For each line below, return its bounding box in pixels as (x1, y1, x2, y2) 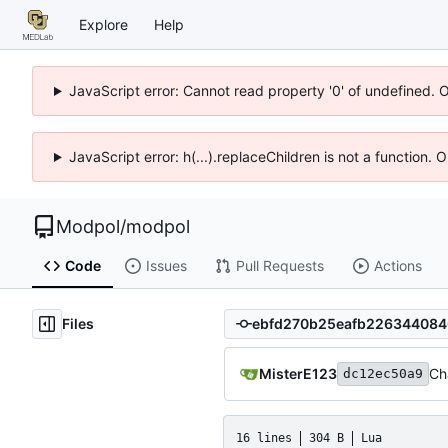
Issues (145, 257, 187, 275)
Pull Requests (235, 257, 324, 275)
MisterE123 (259, 364, 337, 382)
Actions (373, 257, 422, 275)
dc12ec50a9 (343, 365, 423, 381)
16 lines (236, 430, 292, 445)
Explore (79, 15, 128, 33)
